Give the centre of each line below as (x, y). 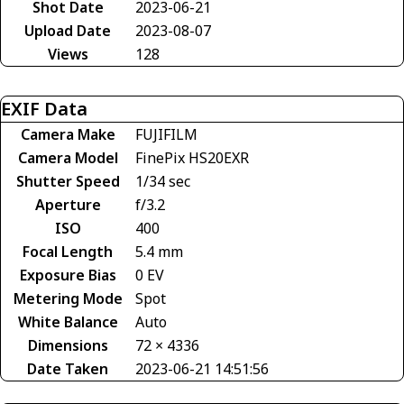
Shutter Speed (68, 182)
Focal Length (68, 252)
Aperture (68, 205)
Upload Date (68, 31)
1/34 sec (163, 182)
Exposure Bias (68, 275)
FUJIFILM (166, 135)
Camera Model (68, 158)
